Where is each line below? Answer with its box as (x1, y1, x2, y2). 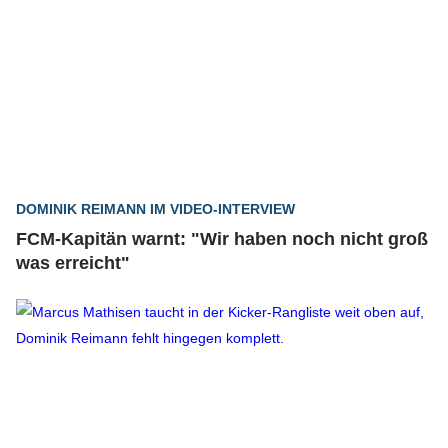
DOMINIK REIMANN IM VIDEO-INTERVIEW (16, 201, 295, 217)
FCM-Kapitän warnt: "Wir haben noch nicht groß (16, 229, 428, 249)
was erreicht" (16, 253, 130, 273)
